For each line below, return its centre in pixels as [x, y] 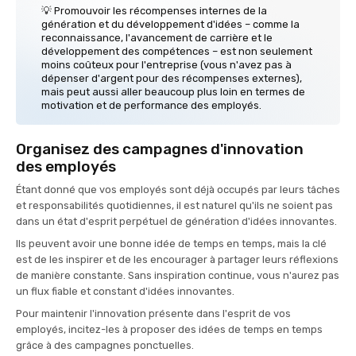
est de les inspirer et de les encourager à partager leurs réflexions [177, 260]
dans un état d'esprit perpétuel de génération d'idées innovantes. [178, 222]
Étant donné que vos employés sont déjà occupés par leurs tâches [178, 190]
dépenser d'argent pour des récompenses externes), [172, 79]
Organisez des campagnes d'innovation [160, 149]
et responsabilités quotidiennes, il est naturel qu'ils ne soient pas [174, 206]
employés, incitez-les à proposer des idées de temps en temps [169, 330]
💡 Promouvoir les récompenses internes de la [154, 11]
